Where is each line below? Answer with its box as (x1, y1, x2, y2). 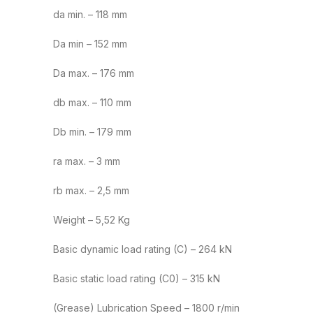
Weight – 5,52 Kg (53, 214, 130, 226)
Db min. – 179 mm (53, 126, 131, 138)
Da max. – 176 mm (53, 67, 134, 80)
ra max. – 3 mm (53, 155, 120, 168)
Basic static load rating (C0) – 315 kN (53, 272, 220, 285)
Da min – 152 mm (53, 38, 127, 50)
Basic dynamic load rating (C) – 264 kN (53, 243, 232, 256)
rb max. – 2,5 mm (53, 184, 129, 197)
